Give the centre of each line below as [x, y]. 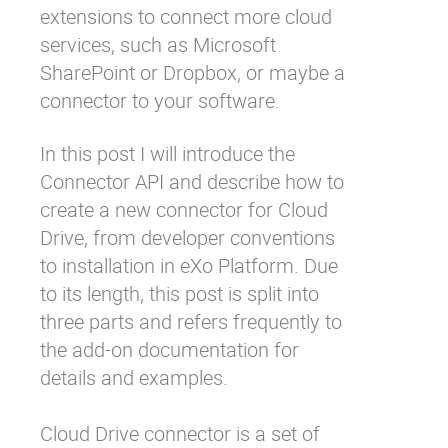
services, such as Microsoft [158, 44]
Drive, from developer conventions [187, 237]
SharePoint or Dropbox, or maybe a [192, 72]
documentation [203, 349]
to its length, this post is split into [179, 293]
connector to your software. [160, 100]
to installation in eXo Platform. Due [189, 265]
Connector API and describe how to [192, 181]
